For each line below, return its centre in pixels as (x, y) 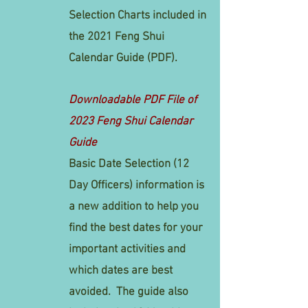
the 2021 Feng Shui (117, 37)
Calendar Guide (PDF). (126, 58)
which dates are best (121, 271)
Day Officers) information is (136, 186)
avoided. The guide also (129, 292)
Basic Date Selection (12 (129, 164)
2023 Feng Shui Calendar (131, 122)
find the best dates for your (136, 228)
